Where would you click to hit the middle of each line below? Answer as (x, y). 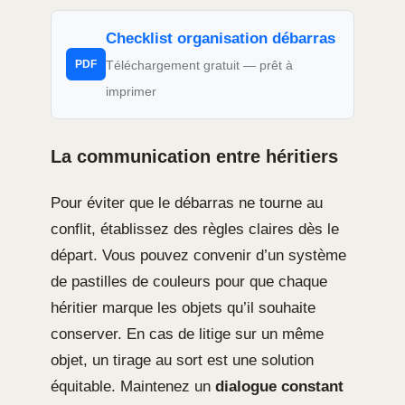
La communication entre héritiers (194, 156)
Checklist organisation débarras (221, 38)
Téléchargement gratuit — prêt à (199, 65)
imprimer (131, 91)
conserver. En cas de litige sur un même (187, 334)
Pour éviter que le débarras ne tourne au (187, 202)
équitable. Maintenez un (133, 386)
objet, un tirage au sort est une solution (182, 360)
